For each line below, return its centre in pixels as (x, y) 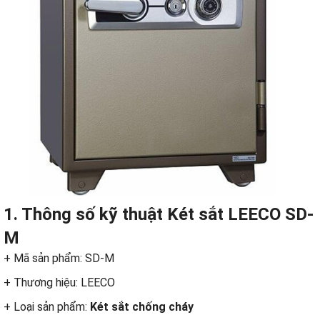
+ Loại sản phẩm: (47, 307)
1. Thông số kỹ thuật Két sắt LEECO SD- (159, 215)
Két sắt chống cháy (142, 307)
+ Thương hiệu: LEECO (59, 283)
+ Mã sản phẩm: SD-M (59, 259)
